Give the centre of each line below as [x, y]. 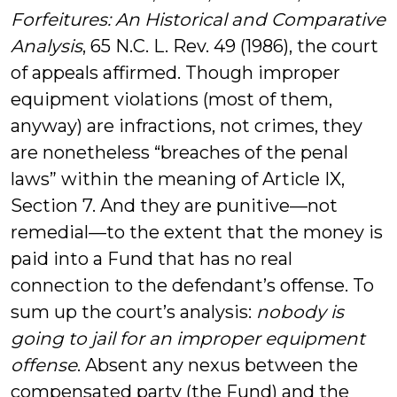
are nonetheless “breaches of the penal [179, 152]
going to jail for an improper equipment [188, 339]
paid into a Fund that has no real [152, 259]
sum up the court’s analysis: [133, 312]
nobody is [300, 312]
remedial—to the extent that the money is [197, 232]
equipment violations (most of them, [171, 99]
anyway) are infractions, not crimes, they [187, 126]
